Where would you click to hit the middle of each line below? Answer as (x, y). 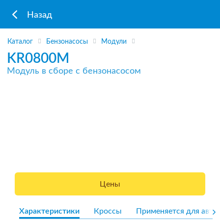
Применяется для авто (177, 211)
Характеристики (49, 211)
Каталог (20, 42)
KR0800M (38, 58)
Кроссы (108, 211)
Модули (114, 42)
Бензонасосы (67, 42)
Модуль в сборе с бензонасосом (74, 71)
